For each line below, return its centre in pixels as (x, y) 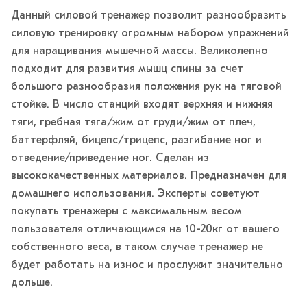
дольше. (32, 283)
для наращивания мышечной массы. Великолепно (139, 52)
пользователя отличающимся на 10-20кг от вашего (145, 230)
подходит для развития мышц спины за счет (127, 70)
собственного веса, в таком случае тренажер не (137, 248)
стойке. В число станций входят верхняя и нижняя (142, 105)
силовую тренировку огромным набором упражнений (150, 34)
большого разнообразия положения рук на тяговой (146, 87)
